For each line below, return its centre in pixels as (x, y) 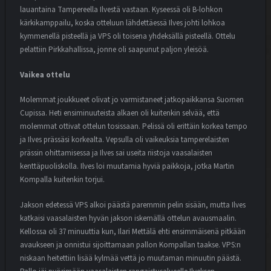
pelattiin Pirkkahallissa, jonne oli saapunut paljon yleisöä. (114, 50)
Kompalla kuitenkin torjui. (62, 180)
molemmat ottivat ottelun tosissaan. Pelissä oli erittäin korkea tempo (134, 127)
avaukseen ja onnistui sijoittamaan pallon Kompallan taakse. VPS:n (130, 245)
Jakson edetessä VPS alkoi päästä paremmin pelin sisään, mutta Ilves (133, 205)
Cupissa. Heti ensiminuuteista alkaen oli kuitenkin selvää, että (120, 113)
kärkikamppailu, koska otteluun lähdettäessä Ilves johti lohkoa (122, 23)
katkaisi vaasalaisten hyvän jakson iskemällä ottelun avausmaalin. (128, 218)
